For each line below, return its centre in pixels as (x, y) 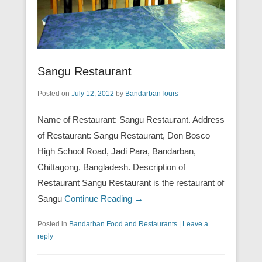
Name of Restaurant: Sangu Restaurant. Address (131, 120)
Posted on (54, 94)
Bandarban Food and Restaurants (123, 224)
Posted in (53, 224)
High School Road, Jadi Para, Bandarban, (117, 151)
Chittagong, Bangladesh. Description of (111, 167)
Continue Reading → (104, 199)
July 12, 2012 (93, 94)
